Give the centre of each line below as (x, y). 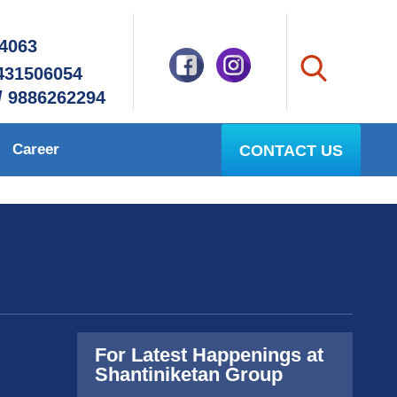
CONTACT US (291, 150)
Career (36, 149)
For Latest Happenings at (209, 355)
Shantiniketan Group (189, 374)
